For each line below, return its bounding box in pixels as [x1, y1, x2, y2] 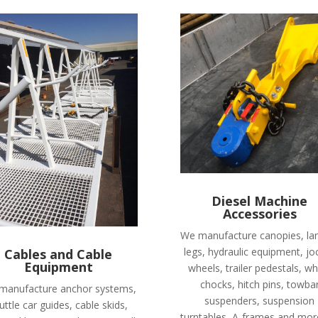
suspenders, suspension [204, 293, 315, 307]
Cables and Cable [4, 245, 113, 263]
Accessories [222, 204, 297, 222]
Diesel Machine [212, 192, 308, 209]
